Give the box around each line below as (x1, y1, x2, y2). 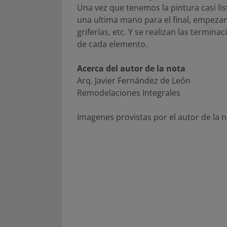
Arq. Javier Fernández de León (77, 74, 191, 86)
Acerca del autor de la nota (77, 62, 185, 74)
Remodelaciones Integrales (77, 87, 180, 98)
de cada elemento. (77, 38, 147, 50)
